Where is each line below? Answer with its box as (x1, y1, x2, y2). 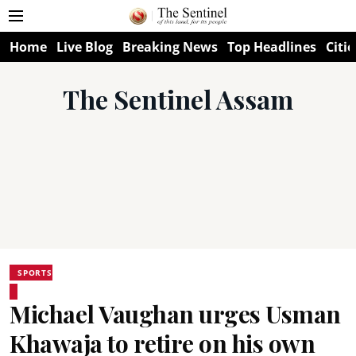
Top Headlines (227, 38, 316, 56)
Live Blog (56, 38, 113, 56)
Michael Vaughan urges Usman (10, 298, 341, 330)
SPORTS (17, 267, 52, 278)
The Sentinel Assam (63, 82, 293, 116)
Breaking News (122, 38, 218, 56)
